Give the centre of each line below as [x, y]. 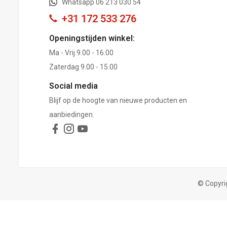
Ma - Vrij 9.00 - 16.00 [81, 52]
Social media [73, 86]
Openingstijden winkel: [92, 38]
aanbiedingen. [72, 114]
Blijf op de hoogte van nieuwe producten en [118, 100]
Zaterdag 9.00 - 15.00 [83, 67]
